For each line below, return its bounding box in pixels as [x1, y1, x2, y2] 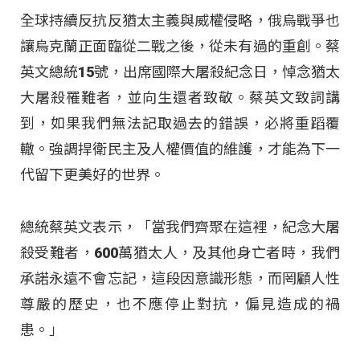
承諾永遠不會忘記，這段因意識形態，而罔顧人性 [20, 269, 340, 287]
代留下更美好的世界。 [20, 166, 165, 184]
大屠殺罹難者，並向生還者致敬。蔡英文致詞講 [20, 89, 340, 107]
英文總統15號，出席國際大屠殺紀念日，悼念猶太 [20, 63, 340, 81]
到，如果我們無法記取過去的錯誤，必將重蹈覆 [20, 115, 340, 133]
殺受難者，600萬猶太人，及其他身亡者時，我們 [20, 243, 340, 261]
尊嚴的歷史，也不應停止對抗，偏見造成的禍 [20, 295, 340, 313]
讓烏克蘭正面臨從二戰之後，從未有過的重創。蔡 [20, 38, 340, 55]
